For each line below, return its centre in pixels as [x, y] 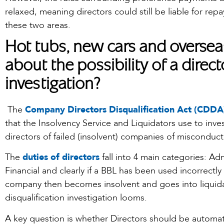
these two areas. [38, 25]
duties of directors [61, 157]
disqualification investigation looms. [76, 198]
